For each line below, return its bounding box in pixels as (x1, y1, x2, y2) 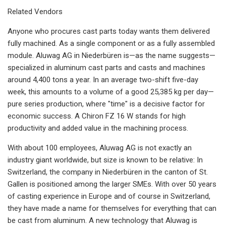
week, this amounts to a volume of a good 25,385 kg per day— (8, 87, 214, 96)
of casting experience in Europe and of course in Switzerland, (8, 191, 210, 201)
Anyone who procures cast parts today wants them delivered (8, 26, 210, 36)
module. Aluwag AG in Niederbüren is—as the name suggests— (8, 50, 215, 60)
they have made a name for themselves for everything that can (8, 203, 216, 213)
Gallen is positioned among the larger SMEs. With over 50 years (8, 179, 216, 189)
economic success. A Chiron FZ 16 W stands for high (8, 111, 186, 121)
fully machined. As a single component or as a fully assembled (8, 38, 215, 48)
